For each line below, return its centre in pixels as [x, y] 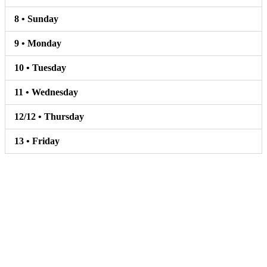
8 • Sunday [36, 19]
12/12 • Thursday [49, 117]
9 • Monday [38, 44]
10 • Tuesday [40, 68]
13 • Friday [37, 141]
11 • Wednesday [46, 92]
